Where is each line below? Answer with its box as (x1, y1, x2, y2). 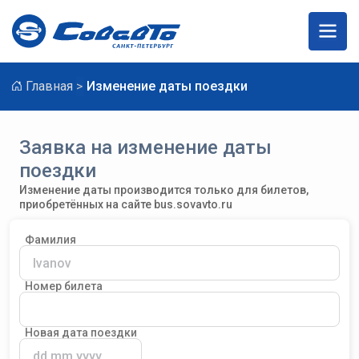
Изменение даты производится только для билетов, (19, 184, 309, 196)
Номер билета (25, 280, 103, 292)
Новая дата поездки (25, 326, 137, 339)
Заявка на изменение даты (19, 136, 272, 159)
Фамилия (25, 233, 76, 246)
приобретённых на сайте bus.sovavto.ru (19, 198, 232, 211)
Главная (26, 79, 73, 94)
